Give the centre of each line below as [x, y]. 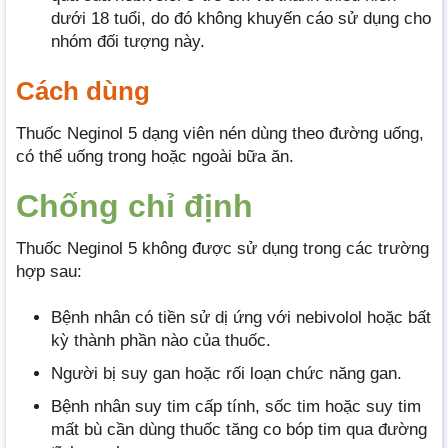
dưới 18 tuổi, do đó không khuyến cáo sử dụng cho [241, 19]
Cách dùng [83, 91]
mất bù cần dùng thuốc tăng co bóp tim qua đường [239, 429]
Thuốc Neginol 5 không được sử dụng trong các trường [222, 249]
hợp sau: [49, 272]
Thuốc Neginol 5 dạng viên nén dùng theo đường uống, [220, 134]
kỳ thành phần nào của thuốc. [161, 340]
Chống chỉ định [134, 206]
